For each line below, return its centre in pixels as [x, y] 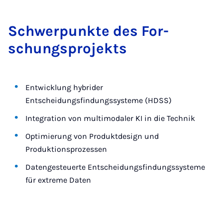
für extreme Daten [58, 180]
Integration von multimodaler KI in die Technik [111, 118]
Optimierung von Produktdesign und [92, 136]
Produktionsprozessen [66, 149]
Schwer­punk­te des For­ [88, 31]
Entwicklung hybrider [64, 88]
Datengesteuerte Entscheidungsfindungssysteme [115, 167]
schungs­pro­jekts [67, 49]
